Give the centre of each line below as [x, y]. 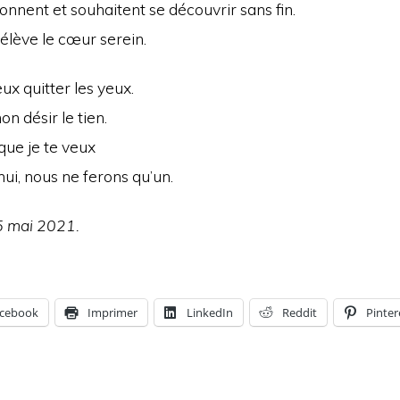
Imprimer [113, 313]
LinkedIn [210, 313]
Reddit [300, 313]
